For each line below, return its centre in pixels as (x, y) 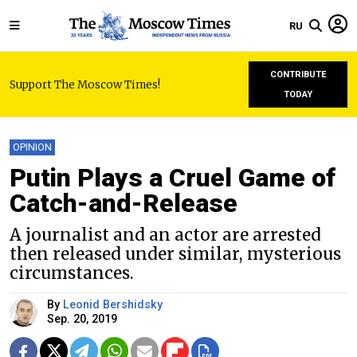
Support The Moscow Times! (85, 84)
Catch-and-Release (124, 203)
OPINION (32, 147)
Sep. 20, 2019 (82, 319)
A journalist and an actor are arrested (165, 235)
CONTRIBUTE (298, 75)
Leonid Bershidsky (113, 305)
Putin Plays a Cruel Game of (173, 178)
